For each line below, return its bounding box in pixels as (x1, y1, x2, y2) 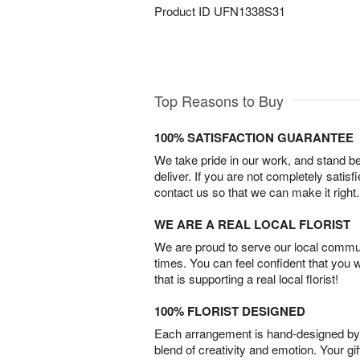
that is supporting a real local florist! (154, 270, 338, 288)
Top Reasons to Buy (154, 90, 284, 112)
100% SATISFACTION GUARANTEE (154, 129, 354, 147)
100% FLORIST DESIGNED (154, 302, 305, 321)
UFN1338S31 (214, 2, 285, 19)
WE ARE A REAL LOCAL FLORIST (154, 215, 350, 234)
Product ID (154, 2, 214, 19)
